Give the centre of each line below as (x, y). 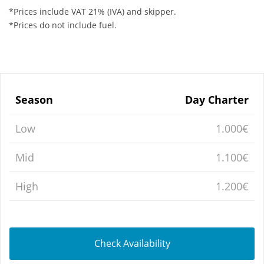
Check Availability (132, 243)
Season (34, 99)
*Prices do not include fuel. (63, 25)
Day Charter (217, 99)
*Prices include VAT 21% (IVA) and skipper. (93, 11)
